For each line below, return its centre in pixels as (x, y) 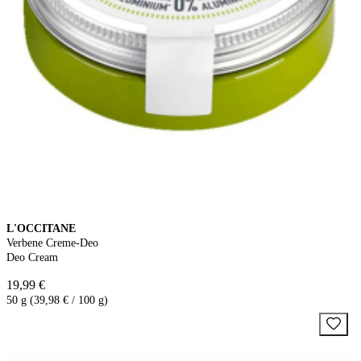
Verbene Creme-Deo (52, 243)
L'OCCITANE (41, 228)
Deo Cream (32, 257)
